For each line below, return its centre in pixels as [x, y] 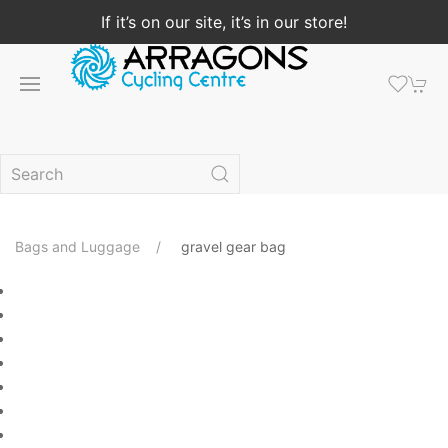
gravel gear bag [233, 246]
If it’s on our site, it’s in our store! [224, 22]
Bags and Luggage [77, 246]
